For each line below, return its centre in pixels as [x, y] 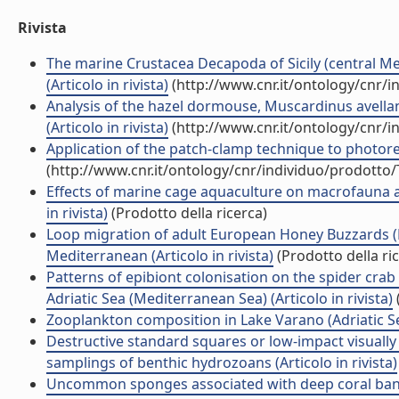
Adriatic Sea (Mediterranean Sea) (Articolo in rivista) [220, 298]
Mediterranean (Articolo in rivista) [160, 256]
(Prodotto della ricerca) [187, 213]
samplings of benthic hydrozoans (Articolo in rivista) [222, 362]
